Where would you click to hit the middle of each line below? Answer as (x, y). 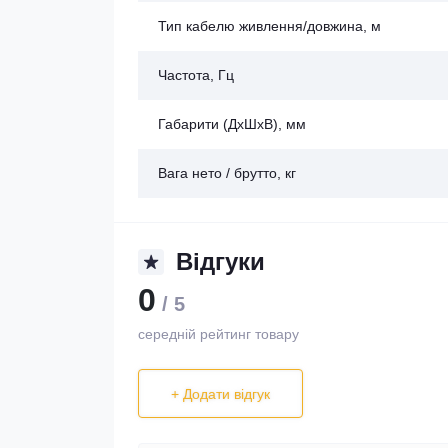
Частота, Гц (196, 75)
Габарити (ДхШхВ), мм (232, 124)
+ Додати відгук (220, 393)
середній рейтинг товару (218, 334)
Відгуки (220, 262)
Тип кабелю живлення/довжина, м (269, 26)
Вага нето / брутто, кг (227, 173)
